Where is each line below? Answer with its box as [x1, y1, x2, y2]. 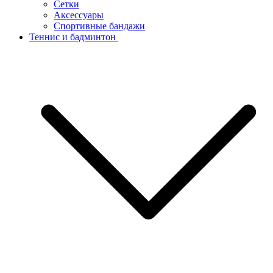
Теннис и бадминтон [29, 31, 118, 42]
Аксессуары [54, 9, 104, 20]
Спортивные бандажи [54, 20, 145, 31]
